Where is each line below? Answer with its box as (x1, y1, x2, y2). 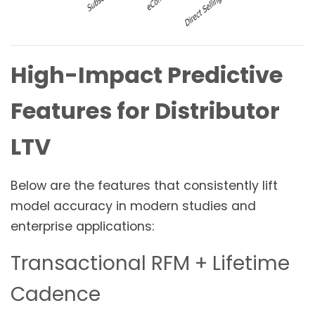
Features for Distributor (11, 95, 280, 127)
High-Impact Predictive (11, 59, 283, 91)
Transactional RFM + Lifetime (11, 250, 290, 278)
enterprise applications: (11, 218, 154, 236)
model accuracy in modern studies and (11, 198, 256, 215)
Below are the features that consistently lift (11, 177, 278, 195)
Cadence (11, 281, 101, 309)
